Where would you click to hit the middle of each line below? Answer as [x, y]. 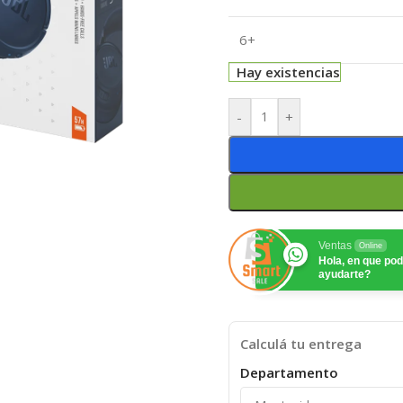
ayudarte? [344, 274]
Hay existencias [289, 72]
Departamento [289, 372]
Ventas [335, 245]
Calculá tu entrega [300, 343]
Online [370, 245]
